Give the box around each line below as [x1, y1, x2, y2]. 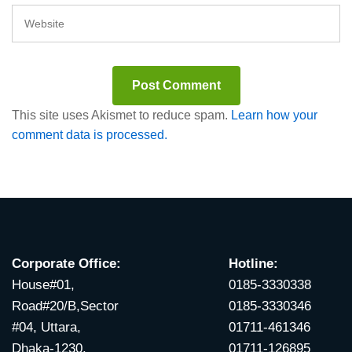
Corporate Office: [12, 256, 121, 272]
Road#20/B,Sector [12, 299, 119, 314]
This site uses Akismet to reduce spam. [12, 108, 231, 123]
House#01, [12, 277, 75, 293]
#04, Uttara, [12, 320, 81, 335]
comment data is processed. [12, 128, 167, 142]
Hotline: [228, 256, 278, 272]
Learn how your [231, 108, 317, 123]
